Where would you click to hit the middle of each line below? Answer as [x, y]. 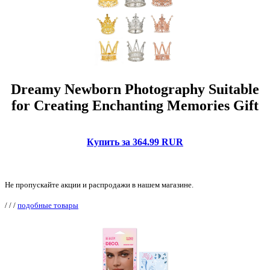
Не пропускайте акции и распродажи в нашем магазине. [99, 184]
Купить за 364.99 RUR [135, 142]
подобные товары [48, 205]
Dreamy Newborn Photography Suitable [135, 89]
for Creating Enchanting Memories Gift [135, 105]
